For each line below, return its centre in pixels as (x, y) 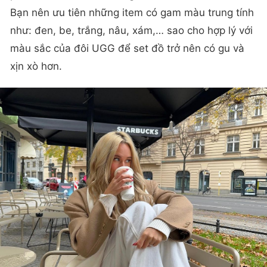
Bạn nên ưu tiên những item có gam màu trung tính (132, 12)
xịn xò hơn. (36, 66)
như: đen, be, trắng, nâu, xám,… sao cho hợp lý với (131, 30)
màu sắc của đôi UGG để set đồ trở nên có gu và (127, 48)
